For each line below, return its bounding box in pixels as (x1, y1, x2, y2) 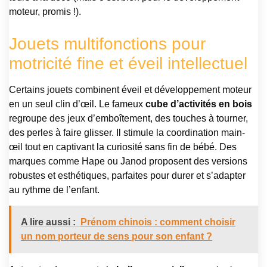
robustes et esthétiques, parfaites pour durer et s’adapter (9, 170, 246, 181)
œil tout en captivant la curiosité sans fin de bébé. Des (9, 141, 237, 152)
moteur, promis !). (9, 6, 81, 17)
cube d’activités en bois (145, 98, 252, 109)
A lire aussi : (21, 217, 76, 228)
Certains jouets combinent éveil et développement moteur (9, 84, 252, 95)
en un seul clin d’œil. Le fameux (9, 98, 145, 109)
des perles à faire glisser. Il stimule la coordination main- (9, 127, 245, 138)
